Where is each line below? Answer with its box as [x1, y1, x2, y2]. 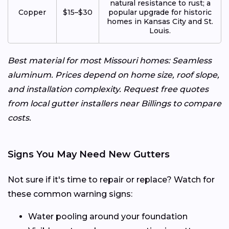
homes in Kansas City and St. [107, 16, 213, 26]
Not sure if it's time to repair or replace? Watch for [8, 174, 215, 185]
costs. [8, 112, 31, 123]
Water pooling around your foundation [28, 211, 188, 221]
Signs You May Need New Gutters [8, 148, 170, 160]
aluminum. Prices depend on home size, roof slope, [8, 70, 219, 80]
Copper [18, 7, 46, 17]
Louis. [149, 26, 171, 35]
